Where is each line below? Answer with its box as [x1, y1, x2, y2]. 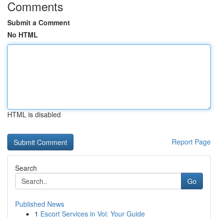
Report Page [172, 137, 211, 146]
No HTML [7, 30, 38, 39]
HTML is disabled [7, 109, 61, 119]
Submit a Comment [7, 18, 70, 27]
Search [15, 163, 37, 173]
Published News [15, 199, 64, 209]
